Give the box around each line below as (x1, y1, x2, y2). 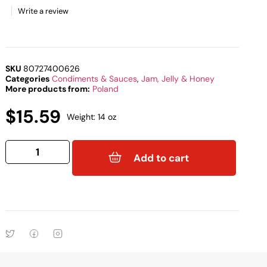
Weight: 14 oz (67, 111, 117, 123)
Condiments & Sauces (52, 73, 138, 85)
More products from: (5, 83, 91, 95)
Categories (5, 73, 50, 85)
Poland (92, 83, 119, 95)
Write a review (18, 6, 69, 17)
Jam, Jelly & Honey (141, 73, 215, 85)
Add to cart (133, 151, 190, 164)
